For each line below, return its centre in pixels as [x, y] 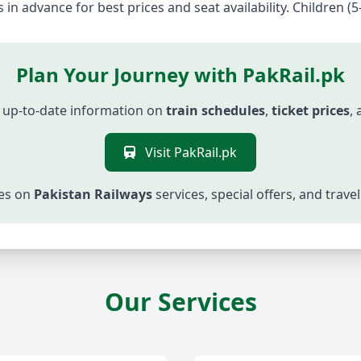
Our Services [180, 302]
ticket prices [311, 111]
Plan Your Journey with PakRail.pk [180, 75]
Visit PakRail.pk [189, 153]
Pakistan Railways [93, 195]
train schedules [216, 111]
